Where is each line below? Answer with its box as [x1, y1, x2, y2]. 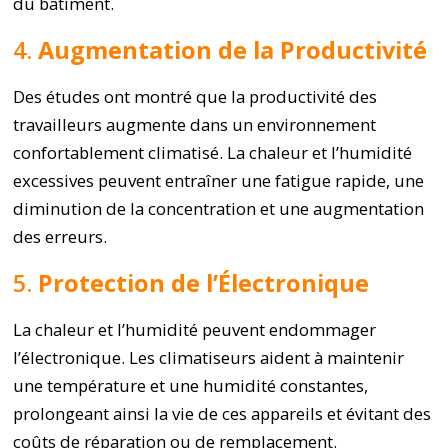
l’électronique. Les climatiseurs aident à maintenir [13, 346, 405, 369]
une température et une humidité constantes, [13, 374, 369, 397]
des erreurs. [13, 225, 108, 248]
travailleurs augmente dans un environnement [13, 113, 377, 136]
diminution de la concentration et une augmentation [13, 197, 425, 220]
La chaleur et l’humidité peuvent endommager [13, 318, 377, 341]
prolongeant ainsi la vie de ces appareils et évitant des [13, 402, 432, 425]
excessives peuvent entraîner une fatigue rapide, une [13, 169, 425, 192]
